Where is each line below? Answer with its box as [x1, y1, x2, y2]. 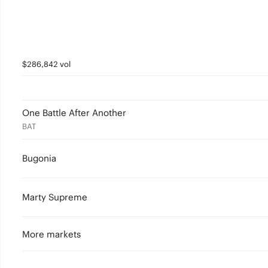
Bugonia [22, 153, 56, 164]
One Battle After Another [22, 107, 126, 118]
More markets [22, 229, 81, 240]
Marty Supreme [22, 191, 87, 203]
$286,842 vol [22, 59, 71, 69]
